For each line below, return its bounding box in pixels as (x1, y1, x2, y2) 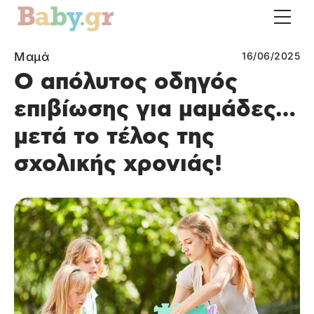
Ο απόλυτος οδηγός (14, 71, 238, 94)
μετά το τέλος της (14, 125, 214, 149)
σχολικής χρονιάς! (14, 153, 222, 176)
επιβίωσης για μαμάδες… (14, 98, 296, 121)
